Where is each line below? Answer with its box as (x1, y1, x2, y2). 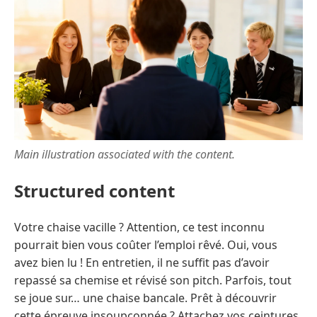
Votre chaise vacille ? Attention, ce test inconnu (14, 219, 265, 235)
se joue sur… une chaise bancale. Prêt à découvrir (14, 289, 277, 306)
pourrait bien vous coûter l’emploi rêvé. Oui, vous (14, 236, 277, 253)
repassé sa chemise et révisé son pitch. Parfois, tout (14, 272, 292, 288)
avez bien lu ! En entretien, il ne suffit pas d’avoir (14, 254, 270, 270)
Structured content (14, 178, 175, 202)
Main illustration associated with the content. (14, 146, 235, 162)
